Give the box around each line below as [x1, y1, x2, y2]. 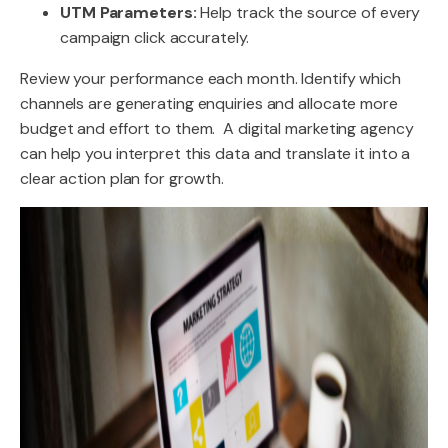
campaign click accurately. [60, 27, 250, 48]
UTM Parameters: [60, 2, 197, 23]
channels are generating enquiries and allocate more [20, 93, 398, 114]
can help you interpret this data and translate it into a [20, 143, 411, 164]
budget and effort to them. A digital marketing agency [20, 118, 414, 139]
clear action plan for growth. [20, 168, 225, 189]
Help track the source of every [196, 2, 421, 23]
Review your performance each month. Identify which [20, 68, 401, 89]
